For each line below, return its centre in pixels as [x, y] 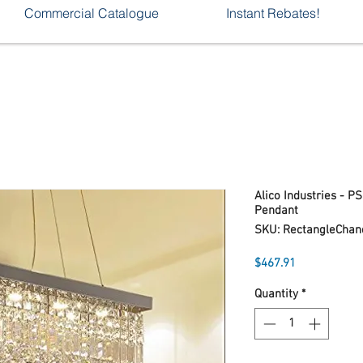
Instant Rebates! [273, 13]
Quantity [276, 294]
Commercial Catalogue [91, 13]
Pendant [276, 211]
